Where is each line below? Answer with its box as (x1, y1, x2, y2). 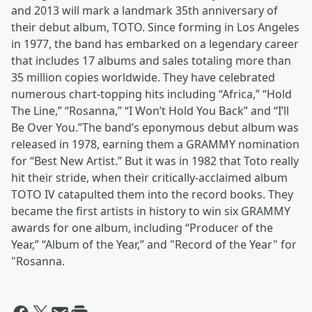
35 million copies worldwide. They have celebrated (11, 70, 275, 85)
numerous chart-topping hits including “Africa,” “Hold (11, 86, 292, 102)
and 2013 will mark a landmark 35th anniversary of (11, 3, 278, 18)
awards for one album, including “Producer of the (11, 220, 273, 235)
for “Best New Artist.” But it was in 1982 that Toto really (11, 153, 299, 169)
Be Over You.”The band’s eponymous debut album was (11, 120, 299, 135)
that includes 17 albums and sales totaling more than (11, 53, 291, 68)
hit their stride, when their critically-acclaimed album (11, 170, 288, 185)
